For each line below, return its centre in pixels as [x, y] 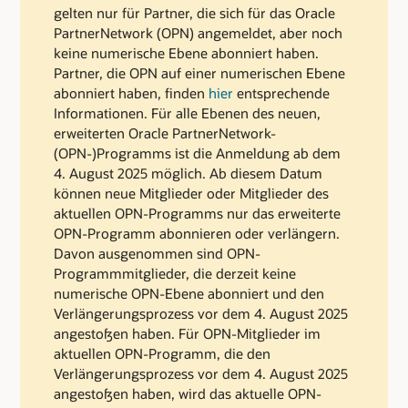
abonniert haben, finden [131, 92]
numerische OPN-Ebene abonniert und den [189, 293]
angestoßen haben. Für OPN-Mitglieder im [187, 333]
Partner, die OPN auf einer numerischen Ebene [199, 72]
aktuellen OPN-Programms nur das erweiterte [197, 213]
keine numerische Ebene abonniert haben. [186, 52]
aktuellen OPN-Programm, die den [162, 353]
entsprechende [281, 92]
